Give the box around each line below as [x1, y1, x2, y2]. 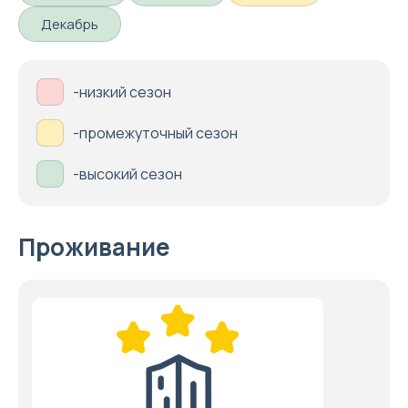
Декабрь [41, 15, 98, 34]
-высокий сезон [73, 164, 182, 184]
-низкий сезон [73, 82, 171, 102]
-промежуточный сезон [73, 123, 238, 143]
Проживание [18, 230, 170, 263]
